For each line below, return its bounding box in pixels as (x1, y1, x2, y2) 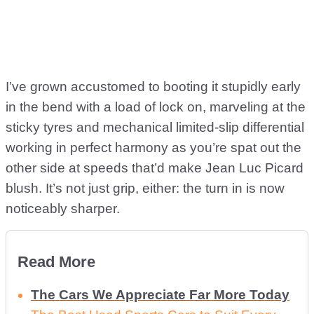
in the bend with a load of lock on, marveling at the (6, 100, 306, 115)
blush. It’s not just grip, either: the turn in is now (6, 181, 285, 196)
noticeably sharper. (6, 201, 120, 217)
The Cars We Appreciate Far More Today (31, 287, 289, 303)
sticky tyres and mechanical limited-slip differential (6, 120, 304, 135)
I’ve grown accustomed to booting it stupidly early (6, 79, 301, 95)
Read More (18, 253, 95, 271)
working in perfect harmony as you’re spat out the (6, 140, 301, 156)
